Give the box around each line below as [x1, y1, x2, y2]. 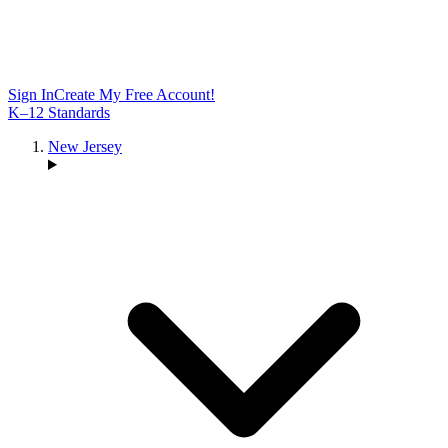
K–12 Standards [8, 104, 110, 121]
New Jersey [48, 138, 122, 155]
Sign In [8, 86, 54, 103]
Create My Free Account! [54, 86, 215, 103]
